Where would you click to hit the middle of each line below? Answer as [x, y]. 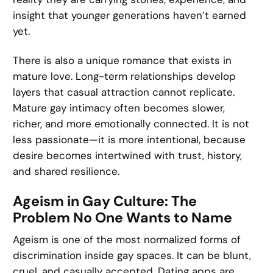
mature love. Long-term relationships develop [125, 76]
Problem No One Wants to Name [123, 217]
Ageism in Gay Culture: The [105, 201]
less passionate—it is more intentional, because [129, 140]
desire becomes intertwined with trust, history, [128, 156]
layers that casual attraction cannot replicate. [124, 92]
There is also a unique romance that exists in [122, 61]
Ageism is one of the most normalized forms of [127, 240]
